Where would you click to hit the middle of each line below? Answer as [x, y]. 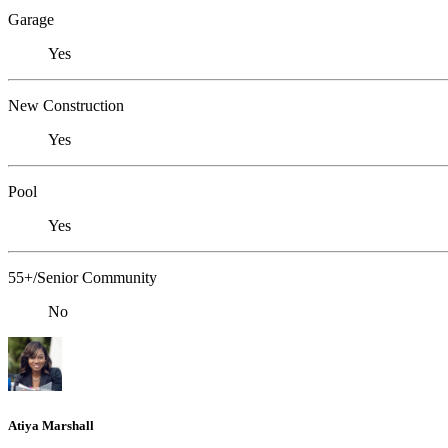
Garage [31, 20]
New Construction [66, 106]
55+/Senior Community [82, 278]
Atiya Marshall [51, 425]
